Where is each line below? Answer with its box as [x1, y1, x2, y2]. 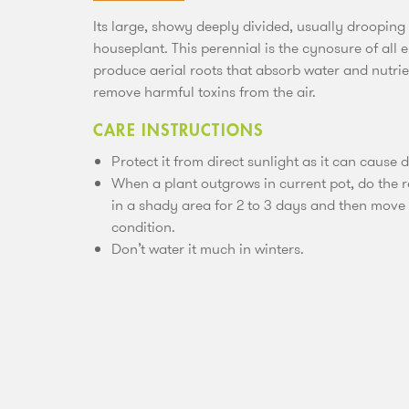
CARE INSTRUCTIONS [93, 122, 264, 140]
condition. [111, 216, 175, 238]
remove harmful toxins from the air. [93, 81, 316, 103]
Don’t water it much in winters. [111, 238, 304, 260]
